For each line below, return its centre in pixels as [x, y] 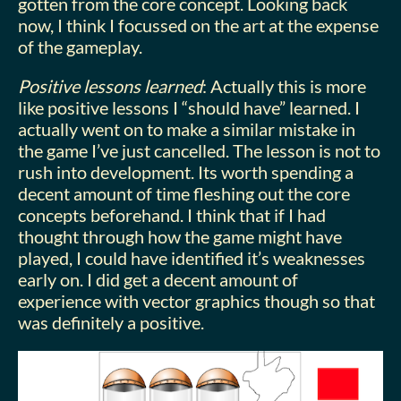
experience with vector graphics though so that [196, 301]
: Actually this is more [284, 86]
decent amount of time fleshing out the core [184, 193]
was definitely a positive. [111, 322]
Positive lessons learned [110, 86]
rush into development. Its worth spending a [186, 172]
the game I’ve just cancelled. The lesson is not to [199, 150]
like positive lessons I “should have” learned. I [189, 107]
